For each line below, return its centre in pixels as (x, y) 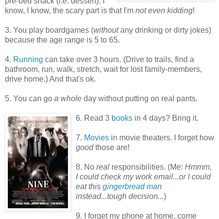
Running (28, 60)
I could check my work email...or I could (143, 177)
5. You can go (30, 99)
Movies (97, 138)
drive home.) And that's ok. (50, 79)
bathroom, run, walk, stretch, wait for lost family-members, (103, 69)
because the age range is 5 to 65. (62, 40)
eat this (89, 187)
